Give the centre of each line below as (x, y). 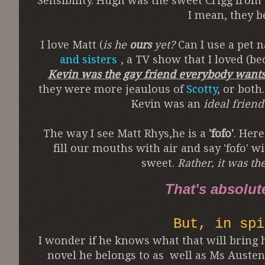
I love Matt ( (72, 44)
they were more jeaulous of (112, 89)
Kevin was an (167, 104)
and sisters (88, 59)
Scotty (202, 89)
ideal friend (234, 104)
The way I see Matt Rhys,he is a (126, 133)
